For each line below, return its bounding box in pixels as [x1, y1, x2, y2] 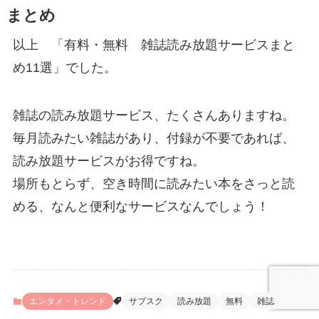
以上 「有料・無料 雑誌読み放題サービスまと [12, 37, 295, 52]
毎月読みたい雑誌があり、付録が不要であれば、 [12, 131, 295, 146]
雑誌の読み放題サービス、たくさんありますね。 [12, 108, 295, 123]
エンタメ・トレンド [28, 296, 106, 307]
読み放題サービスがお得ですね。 [12, 154, 205, 169]
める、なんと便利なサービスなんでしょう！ [12, 199, 269, 214]
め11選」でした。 [12, 60, 117, 75]
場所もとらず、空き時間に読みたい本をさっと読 [12, 177, 295, 192]
